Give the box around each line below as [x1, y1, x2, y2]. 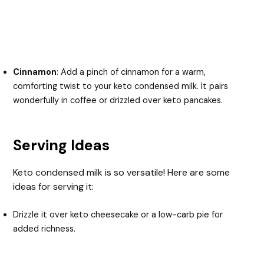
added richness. [13, 223, 76, 235]
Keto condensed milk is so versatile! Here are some [13, 166, 230, 179]
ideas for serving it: [13, 180, 94, 193]
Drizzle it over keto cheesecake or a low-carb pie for [13, 209, 223, 220]
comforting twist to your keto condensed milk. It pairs [13, 80, 229, 92]
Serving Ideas [13, 135, 110, 155]
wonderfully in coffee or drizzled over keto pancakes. [13, 94, 223, 106]
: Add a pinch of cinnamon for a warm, [57, 66, 206, 78]
